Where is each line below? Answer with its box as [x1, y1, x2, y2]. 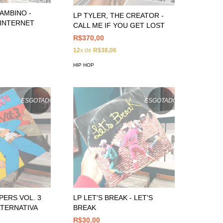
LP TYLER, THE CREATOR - [73, 11, 164, 20]
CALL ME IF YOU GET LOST [73, 21, 165, 30]
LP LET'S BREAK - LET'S [73, 194, 153, 202]
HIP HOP [73, 62, 95, 68]
